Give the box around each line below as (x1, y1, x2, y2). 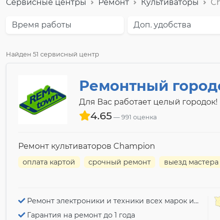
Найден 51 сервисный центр (6, 51, 99, 58)
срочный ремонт (88, 158, 151, 167)
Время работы (12, 20, 72, 29)
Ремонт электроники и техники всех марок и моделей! (27, 196, 194, 206)
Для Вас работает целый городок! (79, 97, 218, 107)
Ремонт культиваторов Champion (18, 141, 155, 151)
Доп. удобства (134, 20, 191, 29)
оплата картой (23, 158, 76, 167)
